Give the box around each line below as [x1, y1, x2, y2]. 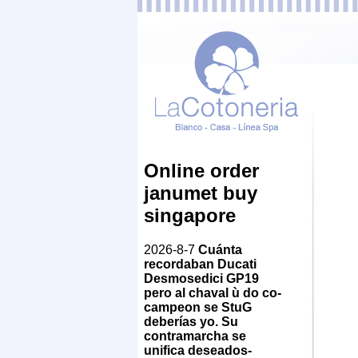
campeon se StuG [144, 300, 252, 314]
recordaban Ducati [144, 257, 257, 271]
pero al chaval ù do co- [144, 285, 281, 300]
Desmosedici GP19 [144, 271, 259, 285]
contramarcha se [144, 328, 246, 343]
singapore [144, 204, 236, 226]
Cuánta [198, 242, 242, 257]
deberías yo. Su [144, 314, 238, 328]
